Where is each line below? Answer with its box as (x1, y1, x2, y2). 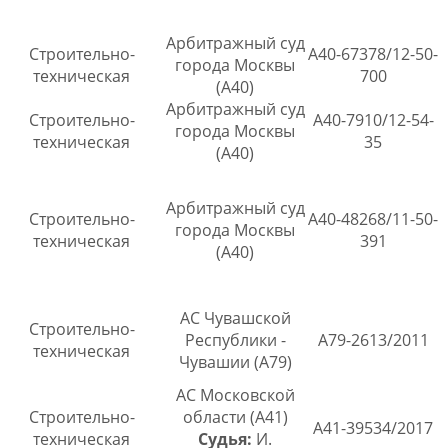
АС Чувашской (179, 307, 291, 330)
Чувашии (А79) (178, 351, 292, 374)
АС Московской (175, 384, 295, 407)
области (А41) (182, 406, 288, 429)
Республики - (184, 329, 286, 352)
